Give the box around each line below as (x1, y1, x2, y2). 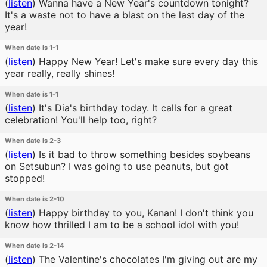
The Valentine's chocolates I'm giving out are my (36, 253, 257, 265)
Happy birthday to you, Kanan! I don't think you (36, 207, 253, 219)
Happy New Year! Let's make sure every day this (36, 55, 258, 67)
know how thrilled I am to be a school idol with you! (5, 219, 239, 231)
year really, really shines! (5, 67, 114, 79)
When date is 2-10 (5, 195, 64, 203)
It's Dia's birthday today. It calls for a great (36, 102, 232, 114)
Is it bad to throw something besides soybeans (36, 148, 250, 160)
